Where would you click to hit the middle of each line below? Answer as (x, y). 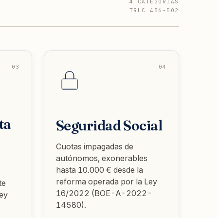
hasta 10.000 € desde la (100, 170)
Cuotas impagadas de (95, 146)
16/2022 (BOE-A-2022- (104, 193)
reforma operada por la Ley (107, 182)
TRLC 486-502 (154, 10)
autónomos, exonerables (102, 158)
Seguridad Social (109, 126)
